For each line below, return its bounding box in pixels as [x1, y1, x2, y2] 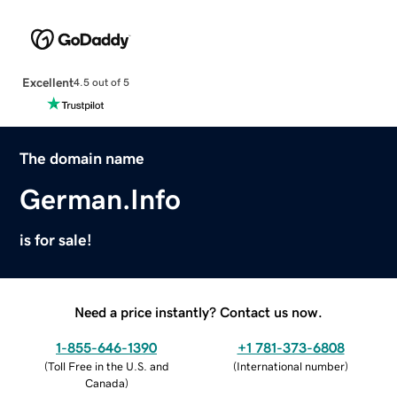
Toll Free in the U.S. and [47, 360, 169, 372]
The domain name [19, 150, 145, 167]
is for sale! [19, 231, 93, 248]
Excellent [21, 75, 74, 89]
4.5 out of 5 [73, 77, 129, 89]
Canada [84, 377, 125, 389]
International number [237, 360, 345, 372]
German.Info [19, 184, 182, 214]
